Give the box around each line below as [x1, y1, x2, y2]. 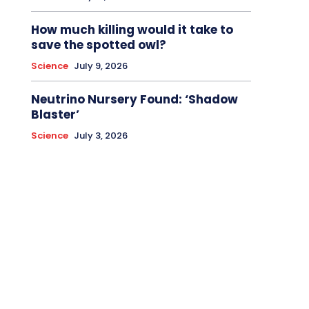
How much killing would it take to [30, 21, 233, 39]
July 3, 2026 [73, 129, 128, 143]
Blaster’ [30, 106, 79, 123]
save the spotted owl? [30, 37, 166, 54]
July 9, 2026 [73, 59, 128, 73]
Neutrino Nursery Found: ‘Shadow [30, 91, 238, 108]
